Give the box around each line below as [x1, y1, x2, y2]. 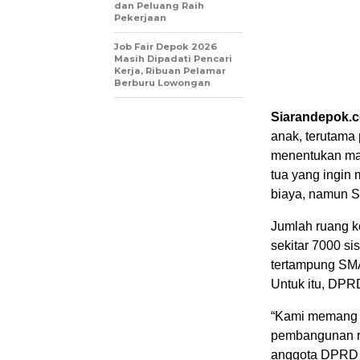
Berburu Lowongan [114, 77, 211, 88]
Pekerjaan [114, 12, 166, 23]
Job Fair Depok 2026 [114, 41, 217, 52]
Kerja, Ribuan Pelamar [114, 65, 226, 76]
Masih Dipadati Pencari [114, 53, 232, 64]
